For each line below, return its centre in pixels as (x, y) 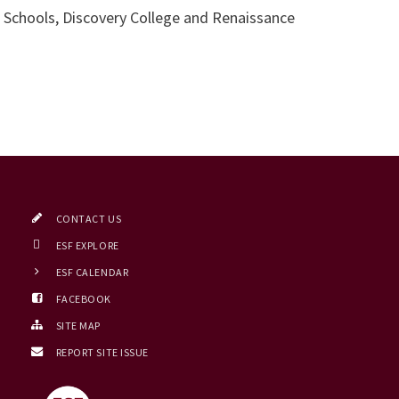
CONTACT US (89, 219)
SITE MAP (78, 326)
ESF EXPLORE (87, 245)
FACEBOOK (83, 299)
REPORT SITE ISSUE (102, 352)
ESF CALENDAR (92, 272)
